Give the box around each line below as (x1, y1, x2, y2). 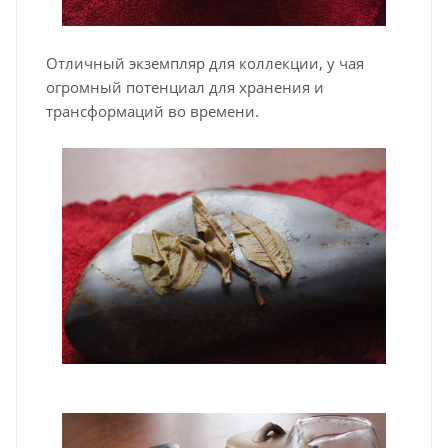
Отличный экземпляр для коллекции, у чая (46, 52, 364, 73)
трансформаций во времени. (46, 100, 259, 121)
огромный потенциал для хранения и (46, 76, 324, 97)
